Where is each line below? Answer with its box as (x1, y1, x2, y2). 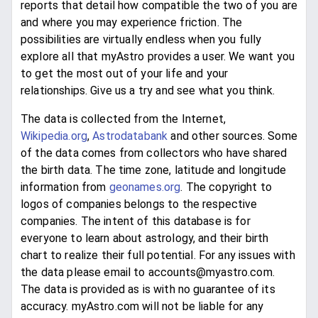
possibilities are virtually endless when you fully (21, 32, 262, 46)
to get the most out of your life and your (21, 66, 229, 80)
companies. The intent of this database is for (21, 214, 251, 228)
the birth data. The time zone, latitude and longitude (21, 163, 286, 177)
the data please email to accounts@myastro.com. (21, 265, 275, 279)
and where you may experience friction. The (21, 15, 243, 29)
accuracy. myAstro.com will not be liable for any (21, 299, 264, 313)
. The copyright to (180, 180, 273, 194)
